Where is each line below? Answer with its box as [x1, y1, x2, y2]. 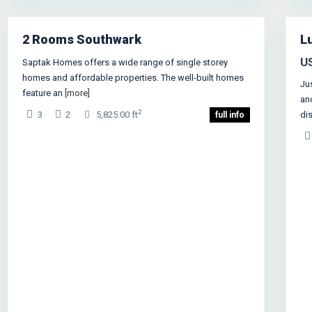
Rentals [260, 53, 290, 63]
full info [215, 110, 244, 120]
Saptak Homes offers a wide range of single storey [22, 57, 228, 68]
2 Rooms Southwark [22, 32, 141, 47]
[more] [65, 88, 90, 98]
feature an [22, 88, 65, 98]
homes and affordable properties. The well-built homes [22, 72, 244, 83]
